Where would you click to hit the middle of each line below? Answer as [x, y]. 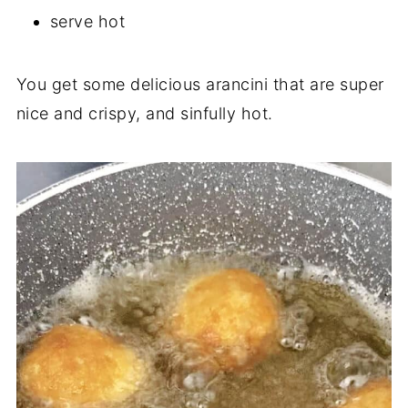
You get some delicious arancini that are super [200, 84]
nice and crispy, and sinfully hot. [144, 113]
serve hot [87, 21]
